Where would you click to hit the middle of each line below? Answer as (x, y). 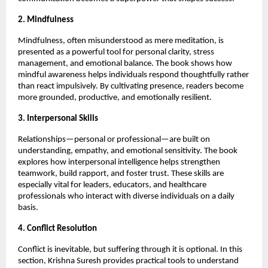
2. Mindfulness (46, 20)
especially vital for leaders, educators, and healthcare (112, 185)
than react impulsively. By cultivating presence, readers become (131, 86)
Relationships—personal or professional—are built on (114, 139)
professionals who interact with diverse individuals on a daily (126, 196)
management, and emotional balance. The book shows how (125, 63)
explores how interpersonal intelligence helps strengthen (119, 162)
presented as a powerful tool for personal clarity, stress (116, 52)
